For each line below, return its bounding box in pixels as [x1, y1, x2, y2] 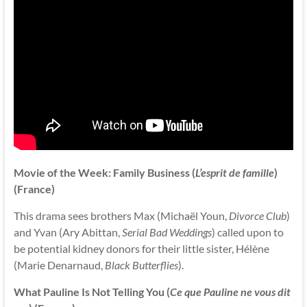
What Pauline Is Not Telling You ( [13, 284, 170, 298]
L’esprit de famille [195, 165, 274, 179]
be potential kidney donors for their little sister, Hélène [13, 241, 269, 255]
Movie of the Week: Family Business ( [13, 165, 195, 179]
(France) [13, 182, 55, 195]
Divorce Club [228, 208, 286, 222]
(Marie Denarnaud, [13, 258, 105, 271]
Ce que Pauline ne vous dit [169, 284, 291, 298]
